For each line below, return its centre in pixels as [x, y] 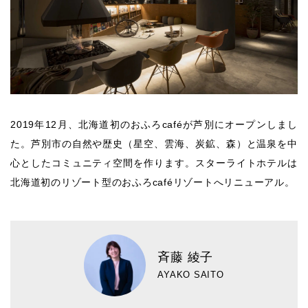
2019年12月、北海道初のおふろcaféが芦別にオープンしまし [154, 124]
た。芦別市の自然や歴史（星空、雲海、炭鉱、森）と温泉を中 [154, 143]
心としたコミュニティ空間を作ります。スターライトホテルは [154, 163]
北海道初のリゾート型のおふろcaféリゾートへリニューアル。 [153, 182]
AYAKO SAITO [191, 275]
